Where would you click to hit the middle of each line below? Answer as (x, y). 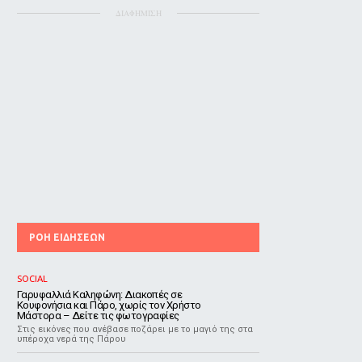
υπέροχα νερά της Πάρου (72, 339)
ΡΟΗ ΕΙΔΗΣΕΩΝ (67, 237)
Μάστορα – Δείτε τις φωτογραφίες (98, 316)
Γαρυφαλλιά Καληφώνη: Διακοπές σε (100, 295)
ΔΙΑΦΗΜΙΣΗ (138, 13)
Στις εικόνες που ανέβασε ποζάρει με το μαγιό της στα (135, 329)
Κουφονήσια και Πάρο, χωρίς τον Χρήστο (109, 305)
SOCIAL (32, 279)
